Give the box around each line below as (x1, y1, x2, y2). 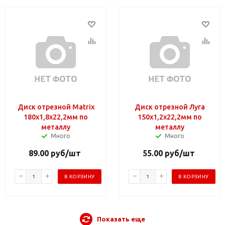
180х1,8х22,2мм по (24, 113, 88, 121)
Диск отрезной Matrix (17, 102, 94, 111)
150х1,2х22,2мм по (138, 113, 202, 121)
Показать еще (97, 215, 145, 222)
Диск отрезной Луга (135, 102, 205, 111)
